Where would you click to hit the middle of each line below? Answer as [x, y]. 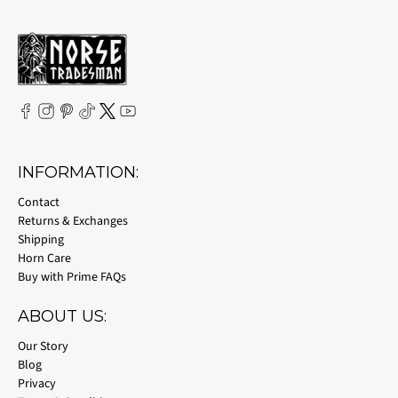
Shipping [41, 239]
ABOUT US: [62, 316]
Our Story [43, 346]
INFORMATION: [78, 172]
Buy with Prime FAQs [72, 277]
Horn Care [44, 258]
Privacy [37, 383]
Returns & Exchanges [73, 221]
